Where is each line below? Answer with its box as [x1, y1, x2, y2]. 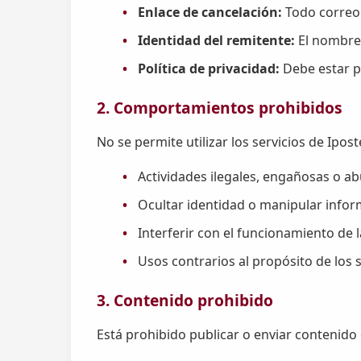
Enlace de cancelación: [138, 2, 283, 21]
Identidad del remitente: [138, 31, 296, 49]
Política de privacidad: [138, 59, 280, 77]
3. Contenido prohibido [97, 289, 273, 312]
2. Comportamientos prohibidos [97, 97, 342, 119]
